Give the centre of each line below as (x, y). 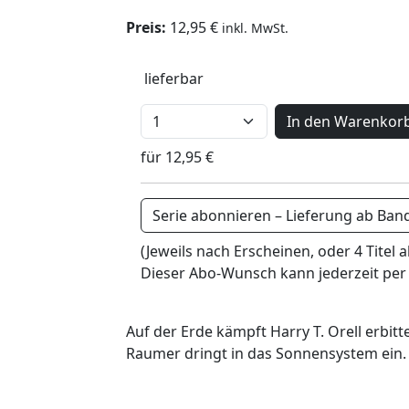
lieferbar (174, 78)
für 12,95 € (177, 157)
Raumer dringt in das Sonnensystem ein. (266, 353)
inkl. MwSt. (255, 27)
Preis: (146, 27)
